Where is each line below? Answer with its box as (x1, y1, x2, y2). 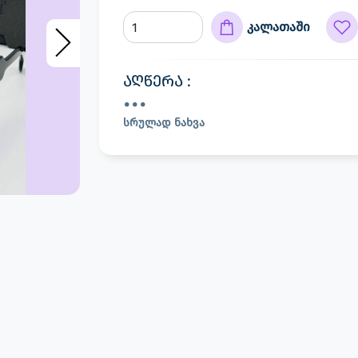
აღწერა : (123, 71, 191, 90)
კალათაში (247, 19, 310, 34)
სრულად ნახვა (123, 116, 205, 129)
